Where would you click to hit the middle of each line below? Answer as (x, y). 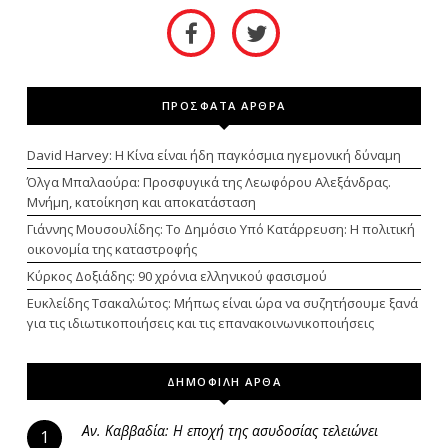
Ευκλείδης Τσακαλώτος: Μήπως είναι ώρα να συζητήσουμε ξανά (222, 302)
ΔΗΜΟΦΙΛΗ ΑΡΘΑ (224, 381)
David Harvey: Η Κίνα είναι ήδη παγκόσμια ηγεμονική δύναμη (213, 154)
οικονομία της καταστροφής (111, 248)
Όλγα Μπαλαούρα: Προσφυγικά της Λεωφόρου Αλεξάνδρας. (208, 181)
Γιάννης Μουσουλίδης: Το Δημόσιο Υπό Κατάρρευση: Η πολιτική (220, 228)
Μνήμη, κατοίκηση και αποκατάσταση (141, 201)
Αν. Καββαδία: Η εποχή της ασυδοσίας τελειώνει (229, 430)
